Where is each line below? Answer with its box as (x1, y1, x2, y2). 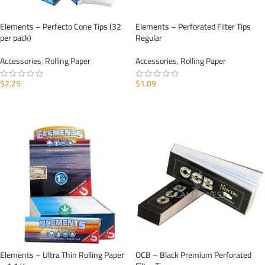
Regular (135, 30, 162, 46)
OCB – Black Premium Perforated (135, 247, 251, 263)
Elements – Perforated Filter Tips (135, 19, 251, 34)
